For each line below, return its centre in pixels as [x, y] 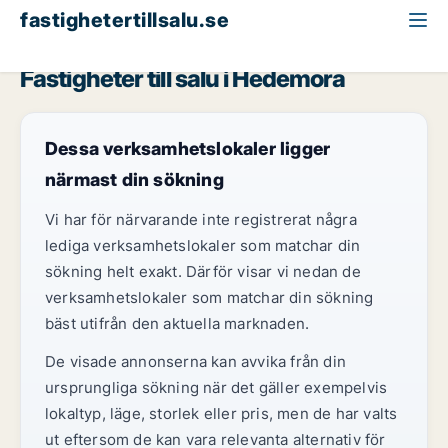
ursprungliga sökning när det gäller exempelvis [216, 387]
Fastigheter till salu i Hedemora [183, 78]
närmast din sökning [134, 179]
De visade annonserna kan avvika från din [195, 361]
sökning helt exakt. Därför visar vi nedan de [203, 271]
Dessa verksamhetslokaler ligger [188, 148]
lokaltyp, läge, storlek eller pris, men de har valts [221, 413]
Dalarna [46, 51]
